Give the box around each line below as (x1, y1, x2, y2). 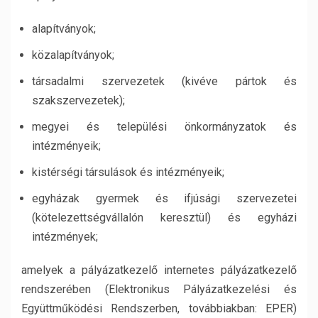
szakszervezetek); (32, 94, 125, 107)
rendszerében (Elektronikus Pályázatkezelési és (21, 283, 297, 296)
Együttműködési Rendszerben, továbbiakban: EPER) (21, 302, 297, 315)
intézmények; (32, 230, 98, 243)
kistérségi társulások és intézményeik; (32, 165, 224, 179)
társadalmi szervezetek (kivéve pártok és (32, 75, 297, 88)
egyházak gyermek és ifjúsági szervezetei (32, 192, 297, 205)
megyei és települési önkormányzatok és (32, 120, 297, 133)
